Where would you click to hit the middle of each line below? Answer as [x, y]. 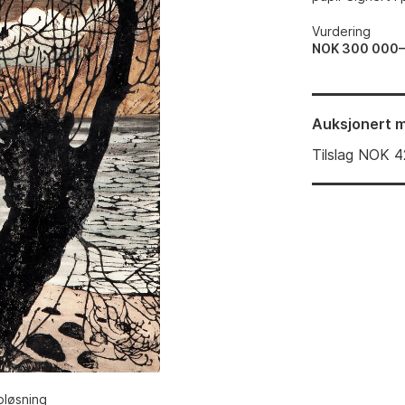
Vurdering [342, 31]
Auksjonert [352, 124]
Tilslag [333, 155]
